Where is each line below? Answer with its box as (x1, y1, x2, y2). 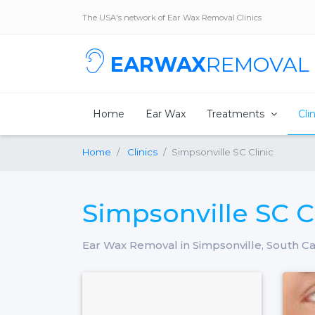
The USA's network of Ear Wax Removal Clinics (82, 12, 262, 22)
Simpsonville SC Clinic (172, 146, 274, 157)
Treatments (207, 107, 267, 120)
